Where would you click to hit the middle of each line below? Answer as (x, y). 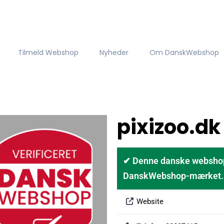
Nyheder (114, 52)
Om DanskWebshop (184, 52)
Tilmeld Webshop (48, 52)
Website (150, 201)
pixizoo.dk (169, 127)
